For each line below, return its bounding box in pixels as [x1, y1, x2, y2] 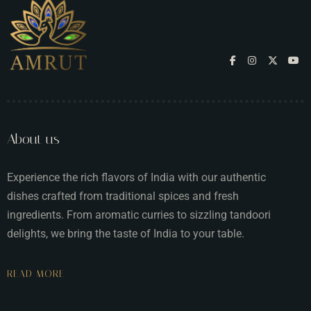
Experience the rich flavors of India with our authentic [7, 170, 266, 184]
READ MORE [7, 267, 65, 280]
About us [7, 130, 60, 147]
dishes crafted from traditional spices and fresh [7, 189, 239, 203]
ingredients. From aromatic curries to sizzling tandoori [7, 208, 271, 221]
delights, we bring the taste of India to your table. [7, 226, 244, 240]
